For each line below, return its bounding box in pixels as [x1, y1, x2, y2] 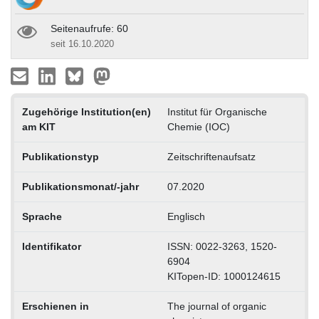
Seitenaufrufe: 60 [51, 22, 128, 34]
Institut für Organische [167, 105, 267, 117]
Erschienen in [21, 300, 89, 312]
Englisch [167, 210, 205, 222]
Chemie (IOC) [167, 120, 230, 132]
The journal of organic [167, 300, 266, 312]
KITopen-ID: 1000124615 [167, 270, 281, 282]
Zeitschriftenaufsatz [167, 150, 256, 162]
